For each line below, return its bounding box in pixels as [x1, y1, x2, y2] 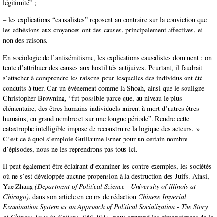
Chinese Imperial [138, 192, 186, 201]
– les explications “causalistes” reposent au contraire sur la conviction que [3, 15, 207, 25]
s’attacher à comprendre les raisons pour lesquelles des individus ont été [3, 73, 202, 82]
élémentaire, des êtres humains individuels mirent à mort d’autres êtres [3, 103, 199, 113]
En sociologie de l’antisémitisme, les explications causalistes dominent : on [3, 52, 212, 62]
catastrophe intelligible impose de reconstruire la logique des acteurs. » [3, 124, 200, 133]
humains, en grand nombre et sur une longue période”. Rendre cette [3, 113, 189, 123]
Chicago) [3, 192, 29, 201]
